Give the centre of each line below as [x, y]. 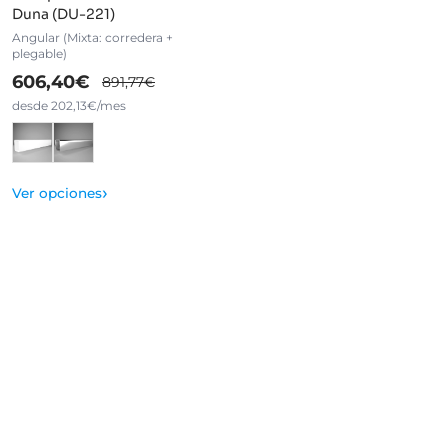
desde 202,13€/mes [69, 106]
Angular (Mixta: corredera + [92, 38]
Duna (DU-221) [63, 14]
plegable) [39, 54]
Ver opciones [57, 193]
